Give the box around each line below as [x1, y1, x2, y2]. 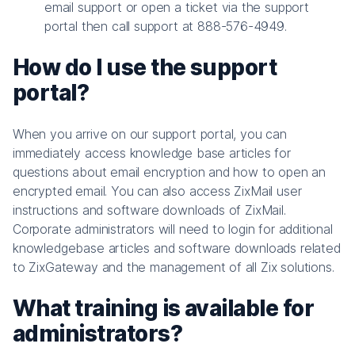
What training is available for [13, 294, 315, 322]
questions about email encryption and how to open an [13, 163, 326, 180]
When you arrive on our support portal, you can [13, 125, 287, 142]
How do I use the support [13, 53, 277, 81]
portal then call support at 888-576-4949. [44, 17, 287, 34]
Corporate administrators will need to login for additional [13, 220, 333, 237]
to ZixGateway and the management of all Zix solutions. [13, 258, 334, 275]
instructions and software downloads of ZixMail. [13, 201, 286, 218]
